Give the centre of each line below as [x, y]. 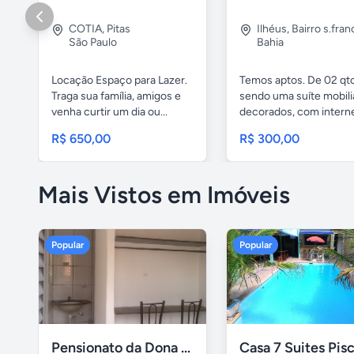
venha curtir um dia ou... [109, 112]
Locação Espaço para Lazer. [119, 81]
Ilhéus [272, 29]
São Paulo [93, 43]
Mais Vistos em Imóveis [164, 195]
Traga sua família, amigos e [116, 96]
